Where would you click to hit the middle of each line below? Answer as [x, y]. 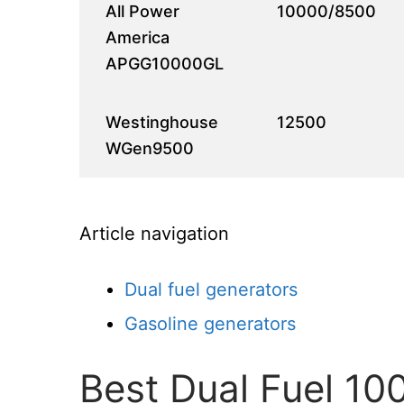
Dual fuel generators [211, 289]
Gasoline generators [210, 323]
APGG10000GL [165, 63]
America [138, 37]
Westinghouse [162, 122]
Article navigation [154, 233]
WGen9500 [150, 148]
